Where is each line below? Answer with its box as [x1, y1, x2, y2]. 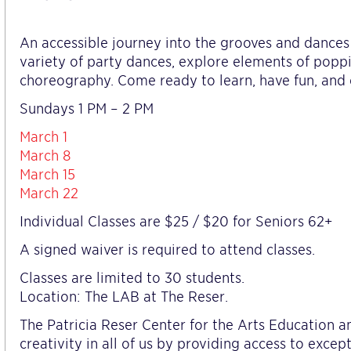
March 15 [20, 165, 75, 183]
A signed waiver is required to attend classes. [20, 241, 315, 258]
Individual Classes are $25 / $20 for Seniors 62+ [20, 212, 332, 230]
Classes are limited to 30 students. [20, 269, 244, 286]
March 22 [20, 184, 78, 201]
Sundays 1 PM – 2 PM [20, 100, 154, 117]
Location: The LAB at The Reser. [20, 288, 228, 305]
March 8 [20, 147, 71, 164]
